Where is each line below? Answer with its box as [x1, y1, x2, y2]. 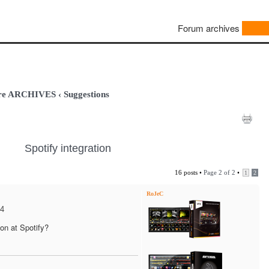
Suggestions [63, 89, 109, 99]
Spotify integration [24, 142, 111, 154]
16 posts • [174, 169, 204, 177]
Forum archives [178, 22, 240, 35]
